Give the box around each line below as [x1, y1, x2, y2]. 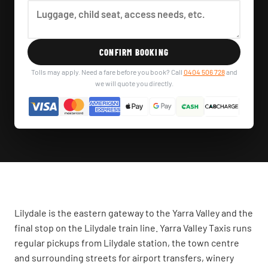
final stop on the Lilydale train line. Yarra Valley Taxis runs [14, 222, 252, 234]
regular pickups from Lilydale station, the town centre [14, 237, 239, 249]
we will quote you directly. [95, 79, 173, 88]
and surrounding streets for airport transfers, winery [14, 252, 234, 264]
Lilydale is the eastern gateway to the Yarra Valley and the [14, 207, 253, 219]
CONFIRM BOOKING [99, 47, 169, 58]
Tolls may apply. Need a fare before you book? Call [31, 68, 184, 77]
